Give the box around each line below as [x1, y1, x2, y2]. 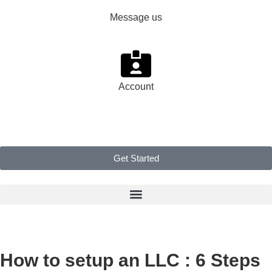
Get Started [113, 152, 159, 163]
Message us [110, 12, 162, 23]
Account [118, 81, 154, 92]
